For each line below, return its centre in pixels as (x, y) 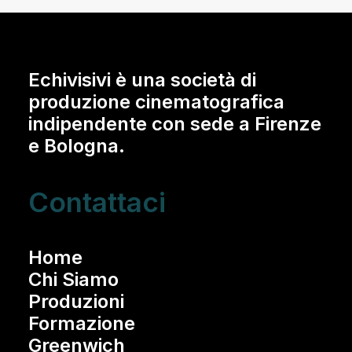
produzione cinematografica (156, 102)
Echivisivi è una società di (142, 80)
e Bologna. (77, 146)
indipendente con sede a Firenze (175, 124)
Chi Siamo (73, 279)
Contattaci (97, 202)
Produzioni (76, 301)
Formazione (82, 323)
